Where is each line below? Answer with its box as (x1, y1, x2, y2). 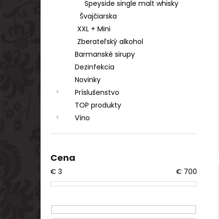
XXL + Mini (77, 24, 110, 34)
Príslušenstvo (75, 88, 119, 97)
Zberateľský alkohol (77, 37, 143, 46)
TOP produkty (75, 100, 121, 110)
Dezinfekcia (75, 62, 114, 72)
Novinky (75, 75, 101, 85)
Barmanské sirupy (75, 49, 135, 59)
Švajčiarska (80, 11, 117, 21)
